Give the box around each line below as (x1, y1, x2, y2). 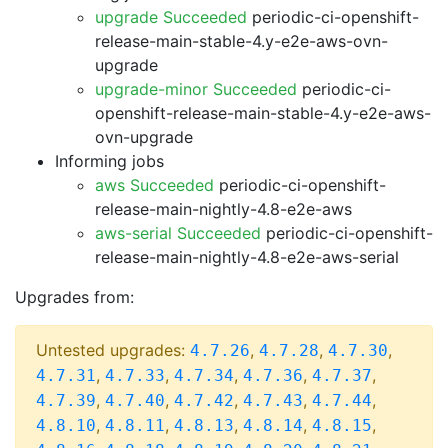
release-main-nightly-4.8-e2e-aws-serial (95, 247, 399, 267)
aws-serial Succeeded (95, 223, 261, 243)
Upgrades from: (15, 287, 134, 307)
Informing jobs (55, 151, 164, 171)
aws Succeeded (95, 175, 214, 195)
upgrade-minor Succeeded (95, 79, 297, 99)
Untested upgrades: (36, 340, 190, 360)
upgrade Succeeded (95, 7, 247, 27)
